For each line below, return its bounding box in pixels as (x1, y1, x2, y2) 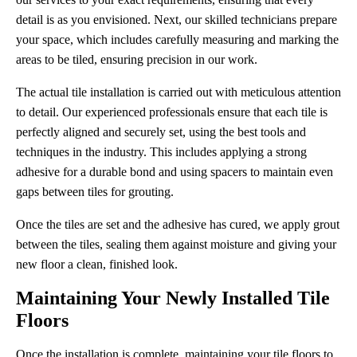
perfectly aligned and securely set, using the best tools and (16, 125, 306, 139)
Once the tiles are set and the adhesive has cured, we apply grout (16, 218, 339, 231)
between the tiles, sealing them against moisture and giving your (16, 237, 336, 251)
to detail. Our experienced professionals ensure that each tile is (16, 105, 328, 119)
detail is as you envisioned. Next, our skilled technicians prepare (16, 13, 337, 26)
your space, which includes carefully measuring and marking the (16, 33, 339, 46)
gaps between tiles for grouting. (16, 185, 177, 198)
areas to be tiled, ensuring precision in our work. (16, 53, 257, 66)
